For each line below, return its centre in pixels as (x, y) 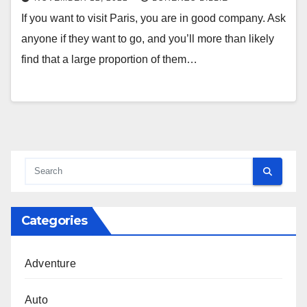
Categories (54, 221)
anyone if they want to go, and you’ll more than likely (148, 39)
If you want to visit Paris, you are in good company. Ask (153, 19)
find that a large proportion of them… (109, 60)
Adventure (50, 264)
